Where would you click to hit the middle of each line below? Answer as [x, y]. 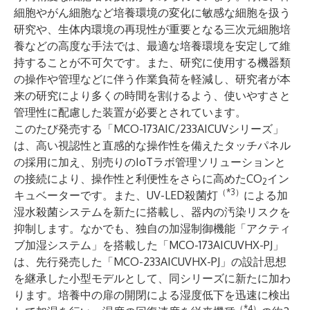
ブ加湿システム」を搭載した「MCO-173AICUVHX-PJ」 [149, 245]
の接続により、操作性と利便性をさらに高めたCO [138, 179]
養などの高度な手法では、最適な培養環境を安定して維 [152, 46]
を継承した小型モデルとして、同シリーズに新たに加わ [152, 278]
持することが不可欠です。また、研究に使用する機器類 [152, 62]
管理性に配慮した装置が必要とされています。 [130, 112]
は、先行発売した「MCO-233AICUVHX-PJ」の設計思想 [150, 262]
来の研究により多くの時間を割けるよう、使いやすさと [152, 95]
